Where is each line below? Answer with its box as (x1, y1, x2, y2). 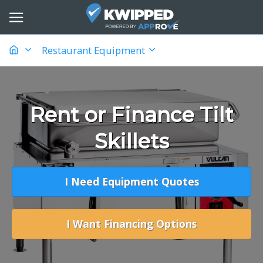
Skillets (94, 128, 169, 154)
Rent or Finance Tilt (29, 102, 234, 127)
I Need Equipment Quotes (64, 174, 199, 188)
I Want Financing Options (66, 216, 197, 231)
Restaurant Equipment (42, 43, 147, 57)
